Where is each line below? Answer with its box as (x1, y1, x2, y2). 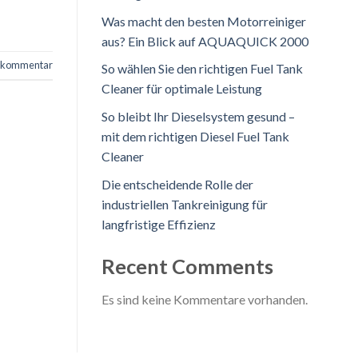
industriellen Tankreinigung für (101, 196, 268, 212)
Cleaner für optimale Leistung (101, 81, 262, 97)
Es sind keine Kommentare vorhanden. (101, 292, 308, 308)
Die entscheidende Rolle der (101, 176, 253, 192)
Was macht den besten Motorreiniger (101, 13, 306, 29)
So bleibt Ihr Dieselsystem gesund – (101, 109, 295, 125)
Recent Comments (101, 253, 273, 278)
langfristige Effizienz (101, 216, 216, 232)
